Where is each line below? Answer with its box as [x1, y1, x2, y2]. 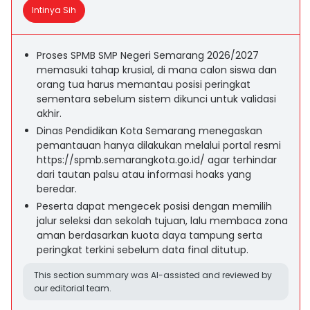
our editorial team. [34, 282, 111, 294]
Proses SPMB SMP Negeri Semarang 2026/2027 [37, 48, 259, 62]
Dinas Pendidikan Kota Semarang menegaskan [37, 124, 262, 138]
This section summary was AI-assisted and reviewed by [34, 269, 272, 281]
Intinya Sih [32, 4, 76, 16]
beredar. [37, 182, 77, 196]
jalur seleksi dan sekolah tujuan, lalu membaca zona [37, 214, 288, 228]
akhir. [37, 107, 62, 120]
